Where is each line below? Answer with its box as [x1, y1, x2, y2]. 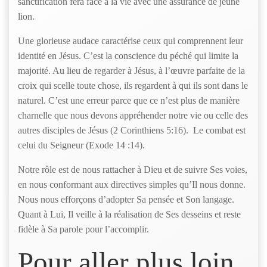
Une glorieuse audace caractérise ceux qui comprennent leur [18, 36, 243, 46]
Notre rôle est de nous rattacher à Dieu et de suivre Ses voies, [18, 164, 247, 175]
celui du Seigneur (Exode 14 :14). [18, 140, 150, 150]
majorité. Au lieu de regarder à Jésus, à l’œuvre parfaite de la [18, 66, 245, 76]
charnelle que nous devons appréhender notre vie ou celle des [18, 110, 248, 120]
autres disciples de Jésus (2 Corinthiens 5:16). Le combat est [18, 125, 246, 135]
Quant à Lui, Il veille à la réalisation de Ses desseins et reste [18, 209, 241, 219]
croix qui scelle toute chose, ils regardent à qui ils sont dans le [18, 80, 248, 91]
